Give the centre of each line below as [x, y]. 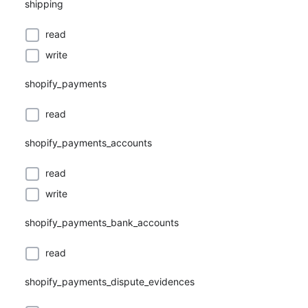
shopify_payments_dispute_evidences [110, 282]
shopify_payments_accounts [88, 143]
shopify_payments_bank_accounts [102, 222]
